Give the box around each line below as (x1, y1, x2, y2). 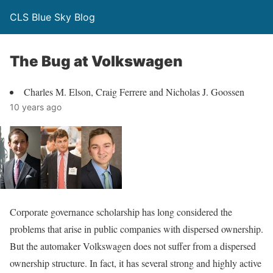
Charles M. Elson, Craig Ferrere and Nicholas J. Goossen (24, 85, 244, 98)
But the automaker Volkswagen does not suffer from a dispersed (10, 239, 256, 252)
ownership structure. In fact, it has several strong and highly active (10, 257, 261, 269)
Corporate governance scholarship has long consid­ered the (10, 205, 232, 218)
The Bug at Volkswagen (10, 52, 183, 70)
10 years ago (10, 102, 62, 112)
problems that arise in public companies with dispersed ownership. (10, 222, 263, 235)
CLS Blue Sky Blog (10, 11, 95, 23)
